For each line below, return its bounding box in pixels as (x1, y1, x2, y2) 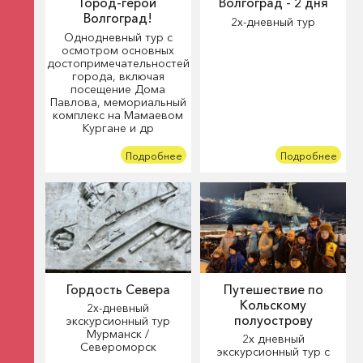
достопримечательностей (46, 55, 190, 70)
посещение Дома (70, 81, 166, 96)
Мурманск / (87, 327, 150, 342)
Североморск (79, 340, 156, 355)
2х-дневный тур (231, 14, 316, 29)
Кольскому (240, 297, 307, 313)
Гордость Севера (66, 281, 170, 297)
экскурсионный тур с (216, 344, 330, 360)
